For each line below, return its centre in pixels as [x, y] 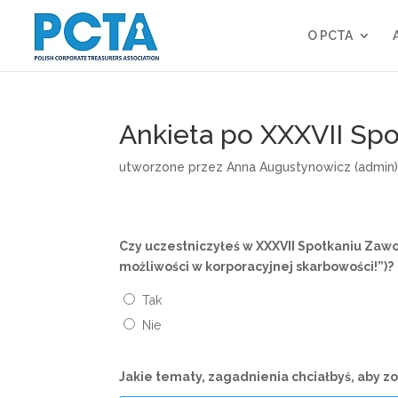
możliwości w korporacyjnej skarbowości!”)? [257, 267]
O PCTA [330, 36]
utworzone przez [173, 167]
